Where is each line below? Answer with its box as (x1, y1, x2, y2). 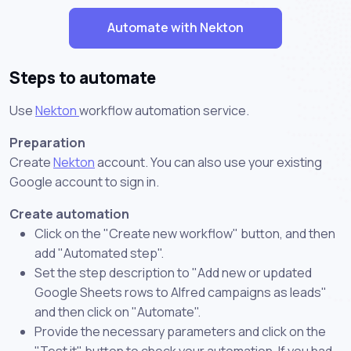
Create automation (9, 204, 129, 223)
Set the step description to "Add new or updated (34, 263, 312, 281)
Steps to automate (9, 66, 156, 89)
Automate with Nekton (107, 19, 244, 37)
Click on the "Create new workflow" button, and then (34, 224, 335, 242)
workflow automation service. (79, 101, 249, 119)
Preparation (9, 133, 85, 151)
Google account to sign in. (9, 172, 159, 190)
